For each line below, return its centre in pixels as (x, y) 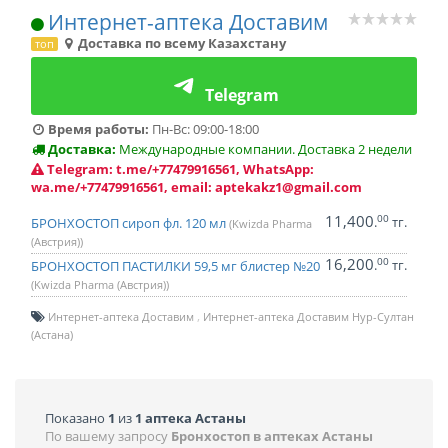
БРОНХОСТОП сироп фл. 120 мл (130, 223)
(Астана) (52, 334)
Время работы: (97, 129)
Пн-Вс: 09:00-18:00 (204, 129)
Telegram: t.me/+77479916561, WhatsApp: (180, 169)
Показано (76, 418)
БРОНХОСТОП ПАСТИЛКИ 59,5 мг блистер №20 (175, 266)
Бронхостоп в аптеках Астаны (272, 436)
